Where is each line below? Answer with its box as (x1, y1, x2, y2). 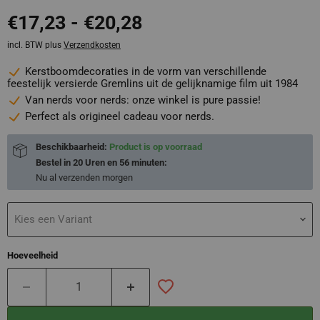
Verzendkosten (64, 40, 121, 51)
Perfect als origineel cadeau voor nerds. (25, 109, 214, 123)
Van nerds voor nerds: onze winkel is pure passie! (25, 93, 261, 106)
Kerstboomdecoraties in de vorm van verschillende (25, 64, 266, 78)
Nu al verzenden (36, 171, 102, 183)
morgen (102, 171, 133, 183)
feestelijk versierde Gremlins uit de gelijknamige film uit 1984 (7, 76, 298, 90)
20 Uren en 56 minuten (73, 156, 164, 168)
